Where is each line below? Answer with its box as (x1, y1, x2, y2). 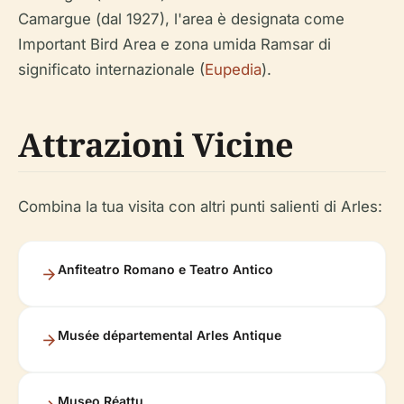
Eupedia (205, 60, 262, 79)
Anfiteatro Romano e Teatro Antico (58, 262, 273, 278)
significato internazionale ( (18, 60, 205, 79)
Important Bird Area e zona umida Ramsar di (18, 35, 331, 54)
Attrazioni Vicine (18, 123, 294, 168)
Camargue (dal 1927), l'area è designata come (18, 10, 344, 29)
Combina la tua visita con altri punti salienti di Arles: (18, 197, 382, 216)
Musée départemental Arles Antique (58, 327, 281, 344)
